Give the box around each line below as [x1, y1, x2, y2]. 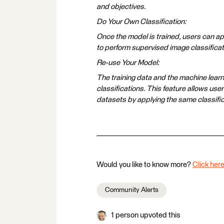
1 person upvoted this [111, 211, 180, 219]
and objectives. [96, 3, 146, 10]
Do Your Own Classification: [96, 18, 186, 25]
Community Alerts [105, 186, 158, 193]
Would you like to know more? [96, 161, 192, 168]
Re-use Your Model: [96, 59, 159, 66]
